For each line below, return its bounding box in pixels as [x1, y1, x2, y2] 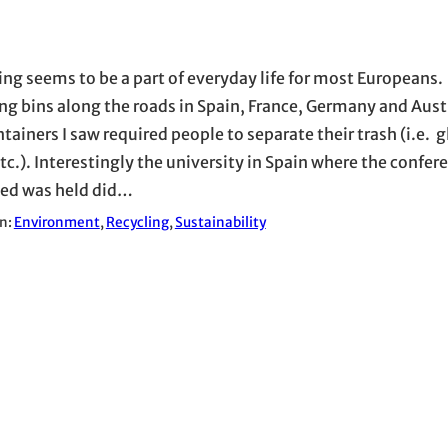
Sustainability [174, 214, 266, 232]
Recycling [105, 214, 169, 232]
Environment [13, 214, 100, 232]
